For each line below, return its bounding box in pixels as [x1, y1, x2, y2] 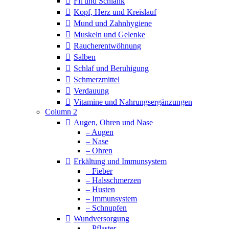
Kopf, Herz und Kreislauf [74, 8, 156, 16]
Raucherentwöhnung [74, 41, 141, 50]
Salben [74, 53, 96, 61]
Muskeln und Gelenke [74, 30, 145, 39]
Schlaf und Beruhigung [74, 64, 149, 73]
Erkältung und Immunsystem [74, 157, 167, 166]
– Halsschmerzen [86, 176, 141, 185]
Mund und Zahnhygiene [74, 19, 152, 28]
